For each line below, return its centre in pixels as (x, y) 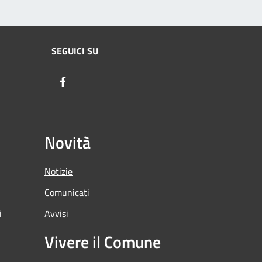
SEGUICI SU (75, 51)
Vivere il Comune (103, 242)
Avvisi (56, 213)
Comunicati (67, 192)
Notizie (58, 171)
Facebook (91, 82)
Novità (68, 142)
